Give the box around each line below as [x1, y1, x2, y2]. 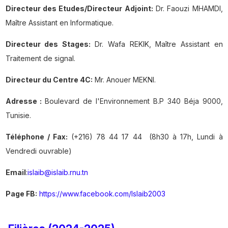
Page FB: [5, 189, 37, 198]
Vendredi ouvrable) [5, 147, 72, 156]
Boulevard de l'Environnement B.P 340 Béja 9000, [45, 97, 223, 106]
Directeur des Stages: [5, 40, 91, 49]
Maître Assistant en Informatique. [5, 18, 113, 27]
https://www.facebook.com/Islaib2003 [37, 189, 176, 198]
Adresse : [5, 97, 45, 106]
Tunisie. [5, 111, 31, 120]
